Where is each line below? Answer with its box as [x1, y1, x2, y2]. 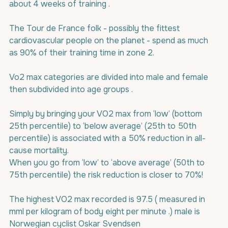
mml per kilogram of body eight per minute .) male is [9, 206, 202, 217]
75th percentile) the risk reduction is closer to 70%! [9, 169, 203, 180]
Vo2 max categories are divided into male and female [9, 72, 210, 82]
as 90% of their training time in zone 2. [9, 47, 154, 58]
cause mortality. [9, 145, 69, 156]
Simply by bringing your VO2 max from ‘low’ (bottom [9, 108, 204, 119]
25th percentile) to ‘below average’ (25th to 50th [9, 121, 198, 131]
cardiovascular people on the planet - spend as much [9, 35, 210, 46]
